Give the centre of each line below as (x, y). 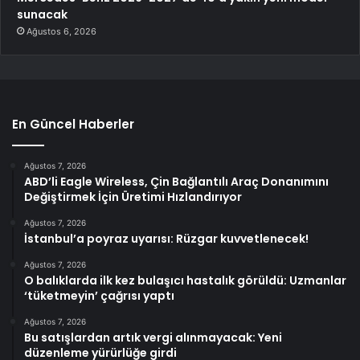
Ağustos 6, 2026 (61, 31)
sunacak (42, 14)
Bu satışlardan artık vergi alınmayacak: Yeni (153, 337)
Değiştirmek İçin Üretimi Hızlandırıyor (133, 196)
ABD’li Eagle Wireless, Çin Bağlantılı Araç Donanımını (176, 181)
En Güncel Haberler (73, 124)
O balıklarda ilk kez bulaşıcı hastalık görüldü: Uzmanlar (185, 280)
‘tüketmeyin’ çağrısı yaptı (99, 295)
